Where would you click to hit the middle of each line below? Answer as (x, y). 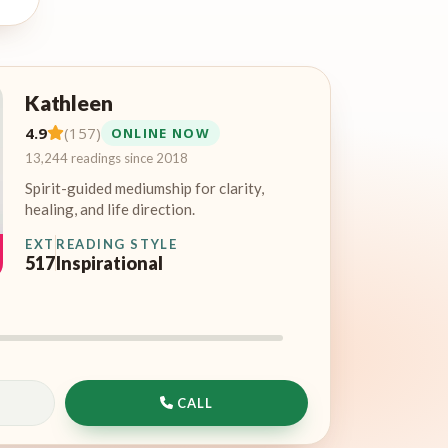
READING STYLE (117, 243)
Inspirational (109, 262)
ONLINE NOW (160, 132)
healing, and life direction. (110, 208)
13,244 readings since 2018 (106, 157)
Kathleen (69, 102)
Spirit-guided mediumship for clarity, (144, 187)
